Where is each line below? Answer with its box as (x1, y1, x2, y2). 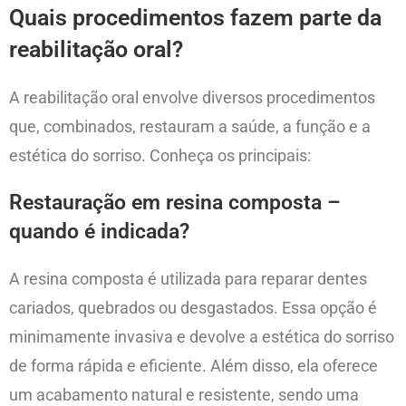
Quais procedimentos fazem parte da (9, 5, 382, 32)
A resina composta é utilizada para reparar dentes (9, 269, 367, 289)
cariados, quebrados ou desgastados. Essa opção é (9, 298, 377, 318)
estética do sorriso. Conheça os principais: (9, 146, 311, 166)
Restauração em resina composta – (9, 190, 341, 216)
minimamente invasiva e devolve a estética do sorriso (9, 327, 394, 347)
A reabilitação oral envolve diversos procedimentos (9, 88, 375, 108)
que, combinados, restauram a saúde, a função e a (9, 117, 371, 137)
